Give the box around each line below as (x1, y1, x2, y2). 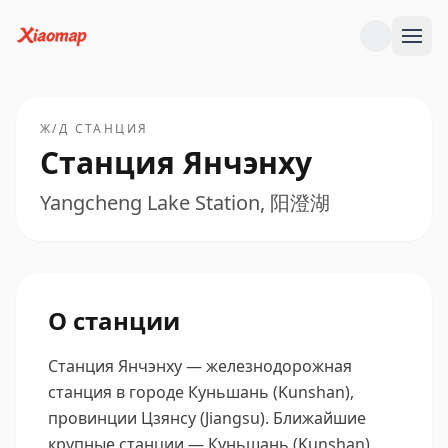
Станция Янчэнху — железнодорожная (48, 355, 352, 377)
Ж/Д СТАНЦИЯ (40, 120, 149, 137)
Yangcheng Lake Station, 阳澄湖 (40, 189, 330, 216)
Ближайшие (273, 407, 366, 429)
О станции (48, 304, 180, 337)
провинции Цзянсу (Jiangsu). (48, 407, 269, 429)
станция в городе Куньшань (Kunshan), (48, 381, 354, 403)
